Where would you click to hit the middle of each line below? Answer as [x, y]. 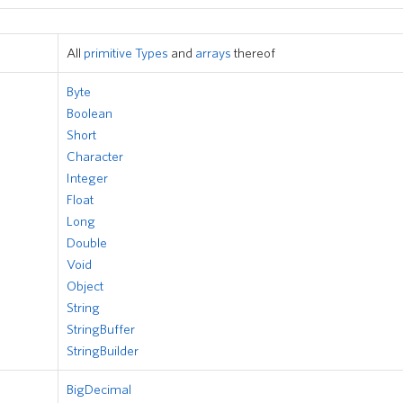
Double [87, 242]
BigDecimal [99, 389]
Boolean [90, 112]
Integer [87, 177]
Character [95, 156]
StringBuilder [103, 350]
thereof [253, 52]
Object [85, 285]
